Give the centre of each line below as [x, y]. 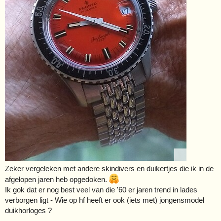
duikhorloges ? [28, 210]
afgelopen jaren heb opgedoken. [57, 179]
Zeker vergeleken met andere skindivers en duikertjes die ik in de [109, 168]
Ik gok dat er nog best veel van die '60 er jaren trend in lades [101, 189]
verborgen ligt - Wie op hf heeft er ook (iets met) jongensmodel [105, 200]
